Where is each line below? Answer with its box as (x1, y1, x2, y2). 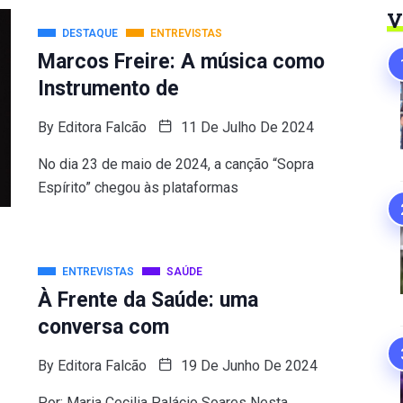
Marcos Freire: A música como (37, 49, 325, 74)
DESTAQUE (61, 27, 118, 40)
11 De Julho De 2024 (176, 119, 314, 136)
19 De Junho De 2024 (176, 357, 318, 374)
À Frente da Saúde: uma (37, 288, 258, 312)
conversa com (37, 315, 169, 339)
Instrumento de (37, 76, 179, 101)
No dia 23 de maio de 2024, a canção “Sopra (37, 156, 314, 173)
